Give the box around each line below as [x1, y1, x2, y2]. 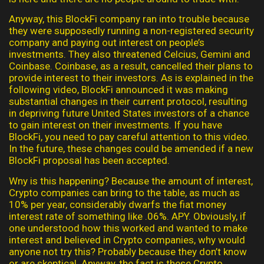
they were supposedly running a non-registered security [9, 25, 254, 37]
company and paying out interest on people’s [9, 37, 204, 49]
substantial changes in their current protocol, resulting [9, 95, 247, 108]
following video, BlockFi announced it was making [9, 84, 228, 96]
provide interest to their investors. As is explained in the [9, 72, 253, 84]
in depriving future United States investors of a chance [9, 107, 249, 120]
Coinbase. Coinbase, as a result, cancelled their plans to [9, 60, 253, 72]
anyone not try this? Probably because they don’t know [9, 245, 247, 258]
